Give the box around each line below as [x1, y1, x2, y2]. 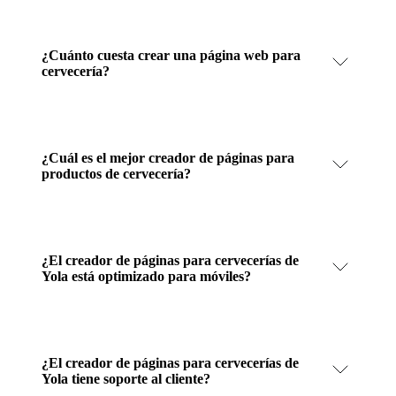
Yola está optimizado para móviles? [42, 268, 251, 284]
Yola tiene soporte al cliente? [42, 370, 210, 386]
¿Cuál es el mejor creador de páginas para [42, 149, 294, 165]
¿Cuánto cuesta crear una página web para [42, 47, 301, 63]
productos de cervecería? [42, 165, 191, 181]
